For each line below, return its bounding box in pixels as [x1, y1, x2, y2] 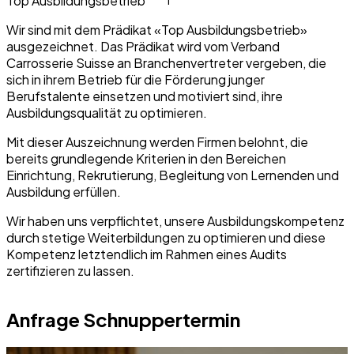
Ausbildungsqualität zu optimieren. [6, 104, 207, 122]
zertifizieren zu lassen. [6, 262, 134, 280]
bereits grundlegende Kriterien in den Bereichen [6, 150, 286, 168]
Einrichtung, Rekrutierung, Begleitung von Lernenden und [6, 167, 339, 184]
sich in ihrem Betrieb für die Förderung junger [6, 71, 265, 88]
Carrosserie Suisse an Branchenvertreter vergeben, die [6, 55, 326, 72]
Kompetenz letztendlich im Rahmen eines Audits [6, 246, 287, 263]
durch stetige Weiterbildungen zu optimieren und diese [6, 229, 326, 247]
